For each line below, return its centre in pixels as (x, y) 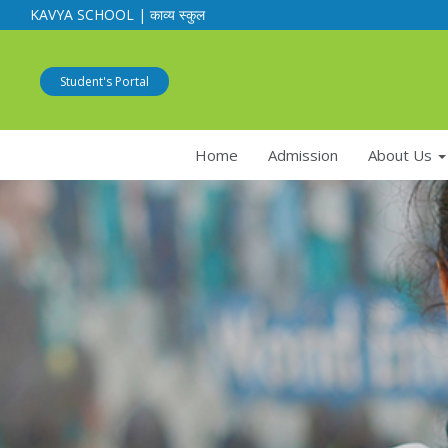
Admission (302, 155)
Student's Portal (104, 81)
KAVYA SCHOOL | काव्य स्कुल (117, 14)
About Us (401, 155)
